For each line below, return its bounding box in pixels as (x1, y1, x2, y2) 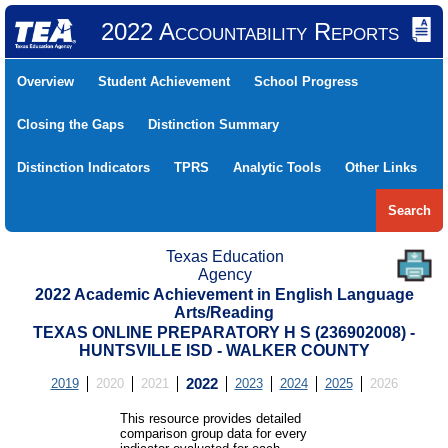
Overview (17, 74, 74, 89)
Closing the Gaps (17, 117, 124, 132)
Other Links (345, 160, 417, 175)
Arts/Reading (174, 304, 274, 321)
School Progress (254, 74, 358, 89)
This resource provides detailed (119, 411, 301, 426)
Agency (197, 266, 252, 283)
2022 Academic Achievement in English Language (34, 286, 414, 303)
